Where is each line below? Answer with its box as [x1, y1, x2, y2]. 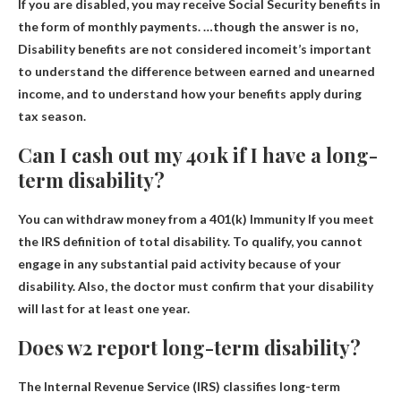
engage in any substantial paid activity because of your [18, 255, 341, 271]
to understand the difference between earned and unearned [18, 63, 375, 79]
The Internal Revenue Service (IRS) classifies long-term [18, 378, 340, 394]
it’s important [288, 40, 371, 56]
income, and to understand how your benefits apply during [18, 85, 362, 101]
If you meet [305, 210, 374, 226]
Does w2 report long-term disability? [18, 333, 361, 361]
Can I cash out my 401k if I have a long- [18, 141, 378, 168]
